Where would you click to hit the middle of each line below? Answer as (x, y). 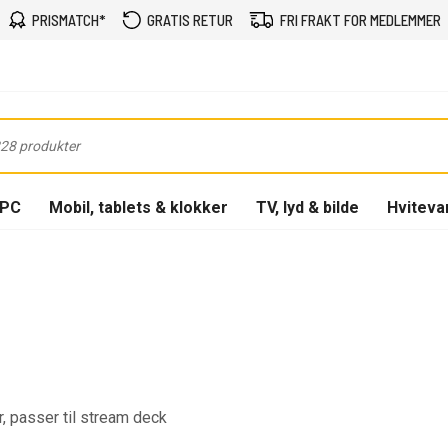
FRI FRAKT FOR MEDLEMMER (360, 20)
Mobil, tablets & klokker (138, 207)
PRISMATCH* (68, 20)
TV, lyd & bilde (307, 207)
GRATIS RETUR (189, 20)
